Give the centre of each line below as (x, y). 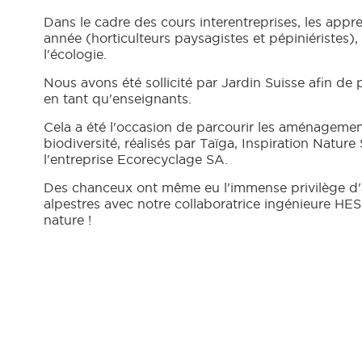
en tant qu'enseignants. (119, 99)
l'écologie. (77, 55)
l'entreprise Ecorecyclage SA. (137, 160)
